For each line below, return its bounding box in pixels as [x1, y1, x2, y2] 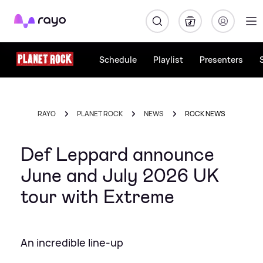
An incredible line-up [21, 235, 123, 249]
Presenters [200, 54, 243, 65]
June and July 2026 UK [21, 163, 220, 188]
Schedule [99, 54, 137, 65]
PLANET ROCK [77, 109, 123, 119]
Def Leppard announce [21, 142, 214, 167]
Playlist [153, 54, 183, 65]
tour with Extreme [21, 184, 174, 209]
